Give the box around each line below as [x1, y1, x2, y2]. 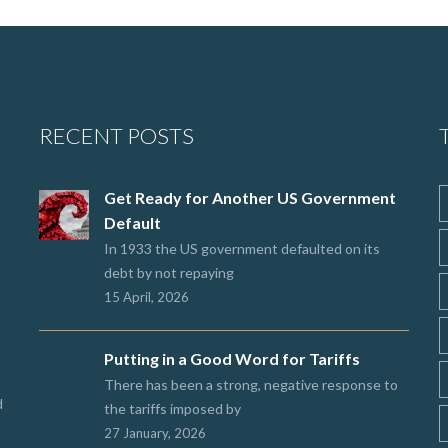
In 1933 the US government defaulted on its [104, 240, 380, 257]
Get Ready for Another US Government [104, 188, 396, 207]
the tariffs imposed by [104, 400, 241, 417]
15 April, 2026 [104, 289, 189, 305]
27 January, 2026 [104, 425, 206, 441]
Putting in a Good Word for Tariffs [104, 349, 360, 368]
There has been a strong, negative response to [104, 376, 398, 393]
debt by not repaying [104, 264, 234, 281]
